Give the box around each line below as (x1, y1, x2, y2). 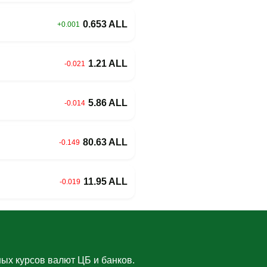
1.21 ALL (88, 58, 128, 69)
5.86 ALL (88, 97, 128, 108)
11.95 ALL (83, 176, 128, 187)
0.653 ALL (83, 18, 128, 29)
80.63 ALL (83, 136, 128, 147)
